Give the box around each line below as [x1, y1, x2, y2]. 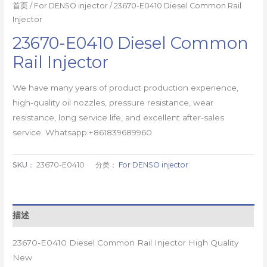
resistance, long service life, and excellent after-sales [13, 112, 225, 122]
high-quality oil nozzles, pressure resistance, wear [13, 97, 214, 107]
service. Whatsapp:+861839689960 [13, 127, 153, 137]
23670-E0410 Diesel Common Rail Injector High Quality [13, 237, 239, 247]
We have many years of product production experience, [13, 82, 239, 92]
